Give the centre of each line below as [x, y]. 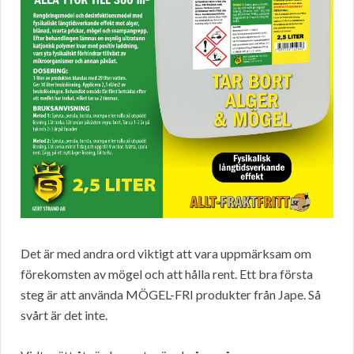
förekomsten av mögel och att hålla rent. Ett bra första [167, 273]
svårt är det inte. [64, 314]
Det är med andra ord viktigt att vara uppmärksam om [166, 253]
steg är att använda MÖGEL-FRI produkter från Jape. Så [171, 294]
